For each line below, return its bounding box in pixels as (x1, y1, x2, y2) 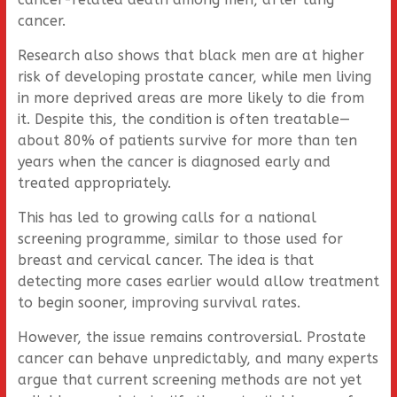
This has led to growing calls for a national (17, 209, 316, 226)
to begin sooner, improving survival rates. (17, 294, 300, 311)
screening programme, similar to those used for (17, 230, 343, 247)
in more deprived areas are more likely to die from (17, 90, 364, 106)
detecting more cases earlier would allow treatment (17, 273, 379, 290)
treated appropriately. (17, 175, 171, 191)
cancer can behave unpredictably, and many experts (17, 350, 378, 367)
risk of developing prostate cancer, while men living (17, 68, 371, 85)
